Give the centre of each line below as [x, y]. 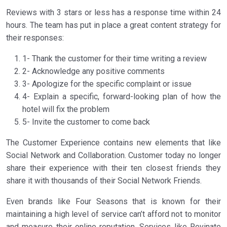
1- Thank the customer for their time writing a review [115, 59]
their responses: [35, 38]
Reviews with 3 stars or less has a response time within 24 [113, 12]
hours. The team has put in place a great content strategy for [113, 25]
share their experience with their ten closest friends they [113, 168]
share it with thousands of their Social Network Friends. [104, 181]
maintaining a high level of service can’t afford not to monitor [113, 214]
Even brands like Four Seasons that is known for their [113, 201]
